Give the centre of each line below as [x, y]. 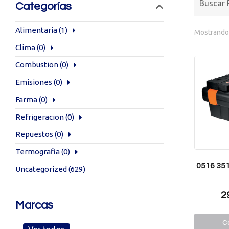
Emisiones [34, 82]
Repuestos [34, 134]
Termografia [38, 152]
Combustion [37, 65]
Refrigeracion [40, 117]
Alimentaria [36, 30]
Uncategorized [41, 169]
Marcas [34, 205]
